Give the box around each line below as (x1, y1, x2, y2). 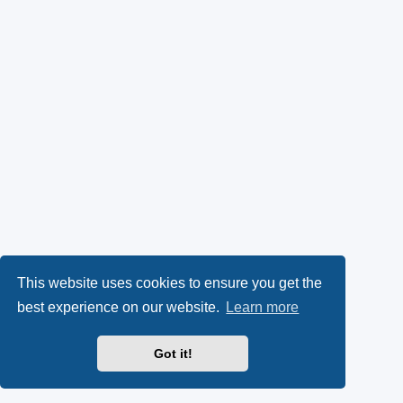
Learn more (226, 300, 300, 316)
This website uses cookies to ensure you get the (17, 274, 323, 291)
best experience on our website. (17, 300, 224, 316)
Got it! (153, 346, 193, 362)
